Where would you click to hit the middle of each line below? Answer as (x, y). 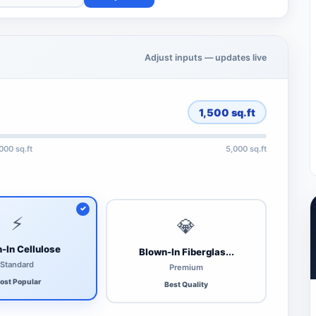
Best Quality (186, 284)
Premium (186, 267)
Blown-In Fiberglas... (186, 252)
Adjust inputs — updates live (206, 57)
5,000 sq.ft (246, 148)
